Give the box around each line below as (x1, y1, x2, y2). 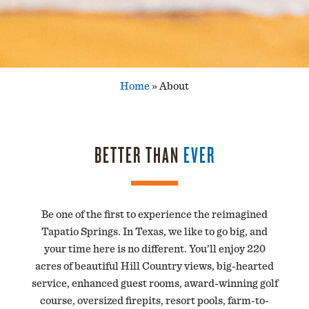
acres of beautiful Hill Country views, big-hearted (35, 261, 274, 272)
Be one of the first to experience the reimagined (41, 209, 268, 221)
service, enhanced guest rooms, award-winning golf (31, 278, 278, 290)
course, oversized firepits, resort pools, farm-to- (40, 295, 269, 307)
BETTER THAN (94, 143, 183, 168)
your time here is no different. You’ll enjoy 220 (43, 243, 266, 255)
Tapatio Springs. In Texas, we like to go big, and (41, 226, 268, 238)
